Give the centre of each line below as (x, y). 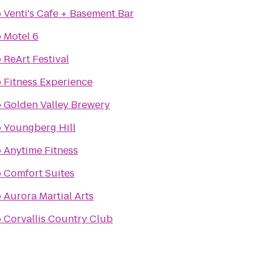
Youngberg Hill (40, 128)
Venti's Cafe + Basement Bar (69, 14)
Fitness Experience (48, 82)
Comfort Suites (39, 173)
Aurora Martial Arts (49, 196)
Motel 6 (21, 36)
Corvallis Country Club (58, 219)
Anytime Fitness (41, 150)
